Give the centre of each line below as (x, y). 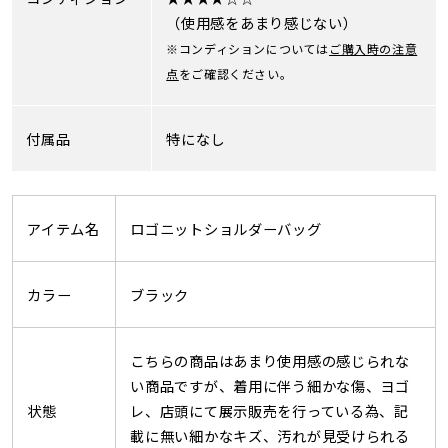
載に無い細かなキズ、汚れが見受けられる (270, 435)
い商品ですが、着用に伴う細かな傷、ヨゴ (270, 385)
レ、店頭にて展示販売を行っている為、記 (269, 410)
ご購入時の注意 (373, 48)
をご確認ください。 (235, 73)
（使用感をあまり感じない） (262, 22)
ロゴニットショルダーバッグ (226, 228)
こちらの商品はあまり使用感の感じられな (270, 360)
